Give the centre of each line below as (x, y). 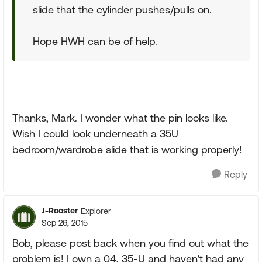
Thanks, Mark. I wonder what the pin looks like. (120, 118)
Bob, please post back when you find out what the (130, 243)
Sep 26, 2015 (65, 223)
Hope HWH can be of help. (95, 41)
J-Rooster (60, 211)
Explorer (96, 211)
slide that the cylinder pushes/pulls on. (122, 10)
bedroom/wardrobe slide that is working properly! (127, 149)
